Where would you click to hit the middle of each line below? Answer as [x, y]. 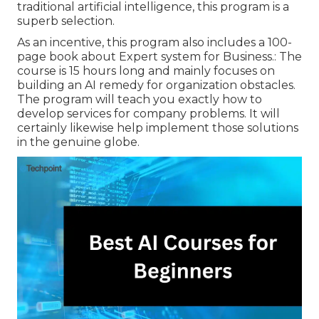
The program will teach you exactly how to [140, 100]
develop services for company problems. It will [148, 114]
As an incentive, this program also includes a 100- [155, 43]
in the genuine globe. [78, 142]
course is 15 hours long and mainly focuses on [146, 71]
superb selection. [66, 21]
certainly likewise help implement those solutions [158, 128]
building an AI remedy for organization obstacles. [156, 85]
